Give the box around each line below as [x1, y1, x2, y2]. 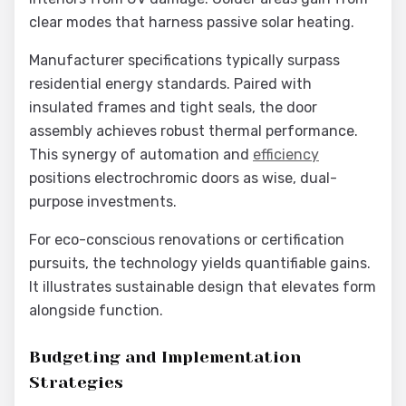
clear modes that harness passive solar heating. [29, 14, 354, 31]
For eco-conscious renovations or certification [29, 231, 344, 248]
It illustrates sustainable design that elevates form [29, 278, 376, 295]
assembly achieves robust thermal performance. [29, 122, 358, 140]
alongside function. [29, 302, 163, 319]
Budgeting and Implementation [29, 348, 301, 366]
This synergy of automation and [29, 146, 253, 163]
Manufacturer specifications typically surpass [29, 52, 340, 69]
